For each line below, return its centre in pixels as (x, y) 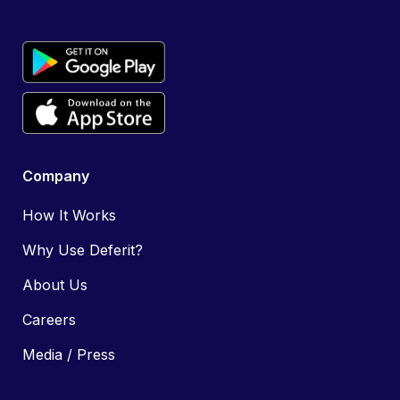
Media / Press (69, 355)
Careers (49, 320)
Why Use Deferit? (83, 250)
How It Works (69, 216)
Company (56, 176)
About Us (55, 285)
